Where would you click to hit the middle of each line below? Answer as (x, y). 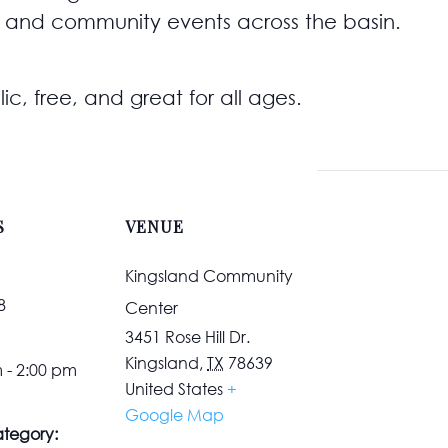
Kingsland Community (209, 275)
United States (174, 388)
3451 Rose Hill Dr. (187, 336)
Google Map (174, 414)
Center (151, 307)
